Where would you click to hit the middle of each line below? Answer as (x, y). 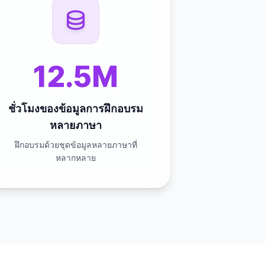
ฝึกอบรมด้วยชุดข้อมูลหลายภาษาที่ (76, 145)
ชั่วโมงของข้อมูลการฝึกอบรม (76, 109)
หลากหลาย (76, 158)
